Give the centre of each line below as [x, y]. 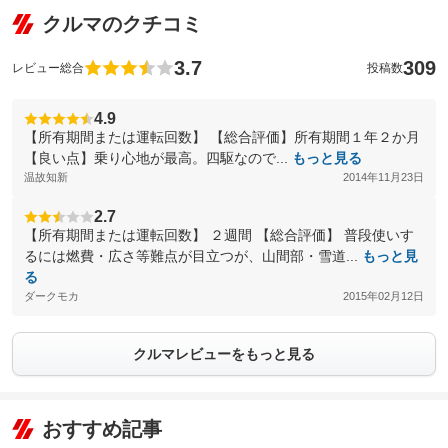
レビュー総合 [48, 68]
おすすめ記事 [102, 429]
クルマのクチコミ [122, 24]
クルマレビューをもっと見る [224, 354]
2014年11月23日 [383, 177]
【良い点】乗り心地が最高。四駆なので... [158, 158]
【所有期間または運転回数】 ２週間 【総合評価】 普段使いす [219, 235]
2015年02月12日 [383, 296]
